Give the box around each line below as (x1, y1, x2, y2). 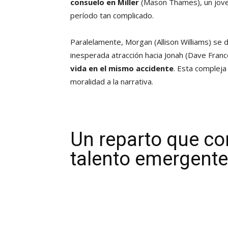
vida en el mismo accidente (70, 63, 174, 74)
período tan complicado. (70, 10, 154, 21)
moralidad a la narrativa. (70, 76, 153, 87)
